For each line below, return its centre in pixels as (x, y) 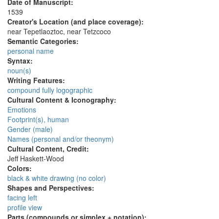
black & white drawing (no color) (57, 178)
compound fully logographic (50, 90)
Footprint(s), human (38, 120)
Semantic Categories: (44, 41)
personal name (31, 51)
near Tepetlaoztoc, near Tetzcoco (59, 32)
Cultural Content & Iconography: (63, 100)
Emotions (22, 110)
